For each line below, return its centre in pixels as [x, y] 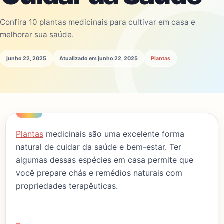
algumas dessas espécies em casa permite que [105, 160]
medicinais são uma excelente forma [114, 134]
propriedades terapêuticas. [67, 186]
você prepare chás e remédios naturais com [99, 173]
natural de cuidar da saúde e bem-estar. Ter [99, 147]
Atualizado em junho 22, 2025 [99, 58]
